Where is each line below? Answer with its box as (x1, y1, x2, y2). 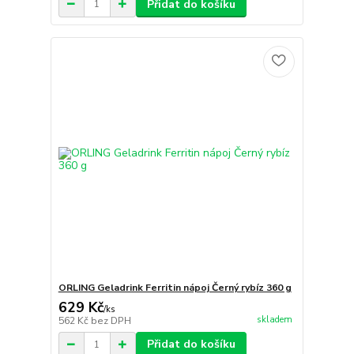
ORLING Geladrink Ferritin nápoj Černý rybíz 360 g (58, 281, 292, 295)
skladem (256, 313, 292, 326)
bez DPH (90, 314, 131, 328)
